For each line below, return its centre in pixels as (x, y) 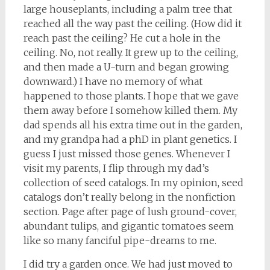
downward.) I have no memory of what (113, 81)
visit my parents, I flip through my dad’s (116, 168)
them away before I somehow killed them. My (130, 110)
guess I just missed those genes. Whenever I (127, 154)
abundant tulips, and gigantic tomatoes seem (128, 226)
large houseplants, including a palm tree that (127, 9)
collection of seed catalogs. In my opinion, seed (133, 183)
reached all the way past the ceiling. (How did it (132, 24)
